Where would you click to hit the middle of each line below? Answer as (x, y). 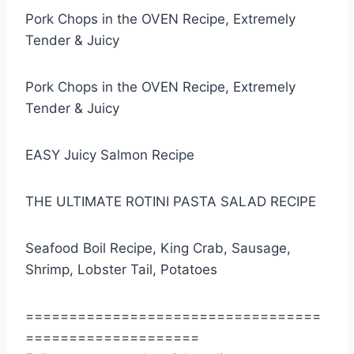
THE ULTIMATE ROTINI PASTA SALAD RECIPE (171, 202)
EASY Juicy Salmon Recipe (110, 155)
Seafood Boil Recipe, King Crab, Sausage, (158, 249)
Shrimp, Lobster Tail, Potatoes (121, 270)
